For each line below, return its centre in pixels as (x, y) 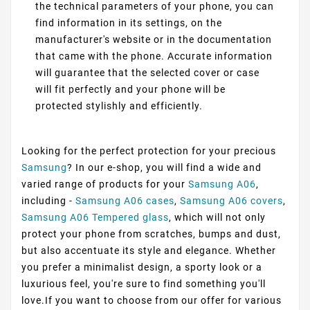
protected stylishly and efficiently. (119, 106)
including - (48, 200)
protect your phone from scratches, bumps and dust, (151, 234)
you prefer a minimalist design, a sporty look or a (142, 267)
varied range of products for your (105, 184)
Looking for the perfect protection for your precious (149, 151)
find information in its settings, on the (129, 23)
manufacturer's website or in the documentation (154, 40)
